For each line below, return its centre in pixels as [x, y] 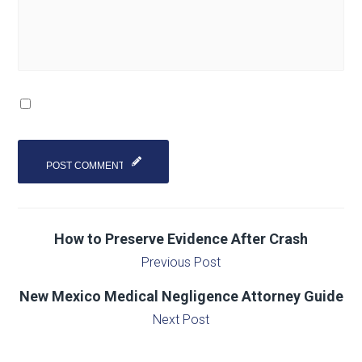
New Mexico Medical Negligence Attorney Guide [181, 296]
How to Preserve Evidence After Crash [181, 238]
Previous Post [181, 262]
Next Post [181, 319]
